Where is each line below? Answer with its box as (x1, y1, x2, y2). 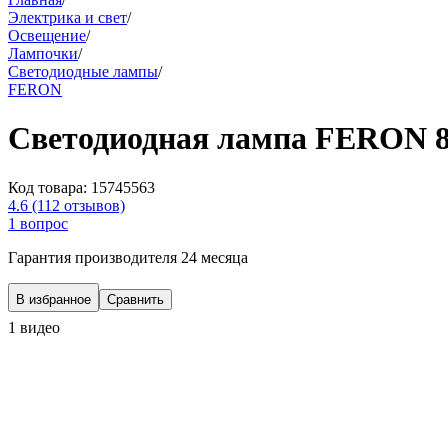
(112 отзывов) (32, 196, 125, 214)
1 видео (8, 318, 60, 336)
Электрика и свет (8, 9, 127, 26)
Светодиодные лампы (8, 63, 158, 80)
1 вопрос (8, 214, 68, 232)
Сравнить (107, 291, 164, 307)
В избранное (16, 291, 91, 307)
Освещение (8, 27, 86, 44)
